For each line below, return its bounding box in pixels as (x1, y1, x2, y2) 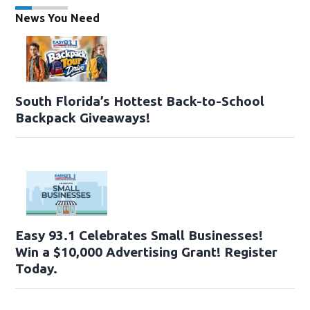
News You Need (15, 11, 100, 24)
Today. (15, 261, 58, 277)
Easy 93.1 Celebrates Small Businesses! (15, 228, 264, 244)
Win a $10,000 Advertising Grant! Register (15, 244, 278, 260)
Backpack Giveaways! (15, 109, 151, 125)
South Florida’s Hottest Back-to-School (15, 93, 265, 109)
